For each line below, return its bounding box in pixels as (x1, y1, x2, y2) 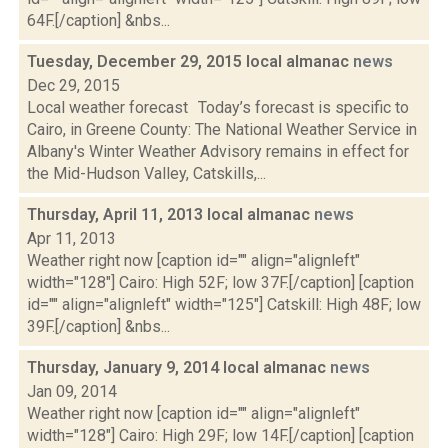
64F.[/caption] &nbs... (27, 11, 170, 30)
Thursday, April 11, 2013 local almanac (27, 205, 314, 224)
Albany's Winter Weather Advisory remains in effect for (27, 142, 409, 161)
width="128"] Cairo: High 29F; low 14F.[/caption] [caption (27, 426, 414, 445)
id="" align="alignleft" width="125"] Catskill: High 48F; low (27, 295, 421, 314)
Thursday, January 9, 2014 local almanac (27, 358, 330, 377)
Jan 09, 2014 (27, 382, 117, 401)
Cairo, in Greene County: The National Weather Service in (27, 120, 417, 139)
